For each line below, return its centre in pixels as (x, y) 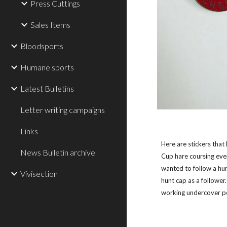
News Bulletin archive (58, 152)
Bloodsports (42, 46)
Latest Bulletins (47, 88)
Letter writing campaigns (63, 110)
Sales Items (50, 25)
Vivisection (39, 174)
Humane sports (47, 67)
